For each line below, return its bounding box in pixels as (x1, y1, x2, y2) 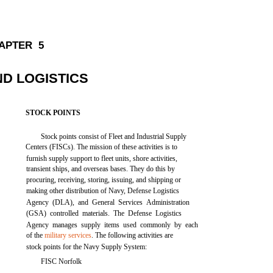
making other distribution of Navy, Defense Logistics (26, 186, 180, 195)
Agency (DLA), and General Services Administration (26, 198, 190, 207)
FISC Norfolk (41, 257, 82, 266)
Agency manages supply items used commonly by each (26, 221, 199, 229)
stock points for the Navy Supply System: (26, 243, 147, 251)
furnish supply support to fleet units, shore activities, (26, 154, 178, 163)
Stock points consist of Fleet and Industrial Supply (41, 132, 187, 141)
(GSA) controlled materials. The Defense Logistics (26, 209, 182, 218)
